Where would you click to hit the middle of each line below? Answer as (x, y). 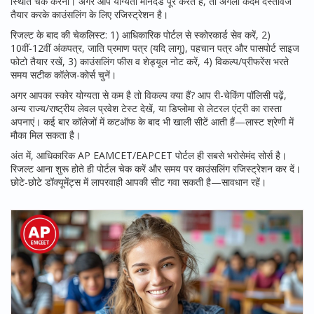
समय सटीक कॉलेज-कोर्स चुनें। (63, 75)
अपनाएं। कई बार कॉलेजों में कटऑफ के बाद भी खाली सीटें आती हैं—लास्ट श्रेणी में (152, 122)
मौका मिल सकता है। (46, 135)
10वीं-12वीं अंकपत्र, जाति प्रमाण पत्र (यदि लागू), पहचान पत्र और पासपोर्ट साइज (155, 48)
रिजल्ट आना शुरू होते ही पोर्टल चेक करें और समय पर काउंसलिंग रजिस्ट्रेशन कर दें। (156, 169)
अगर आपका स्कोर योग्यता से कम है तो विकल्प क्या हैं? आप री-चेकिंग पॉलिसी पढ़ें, (149, 95)
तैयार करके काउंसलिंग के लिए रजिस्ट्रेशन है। (89, 14)
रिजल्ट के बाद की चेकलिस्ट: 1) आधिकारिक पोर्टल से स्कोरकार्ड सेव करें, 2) (141, 35)
